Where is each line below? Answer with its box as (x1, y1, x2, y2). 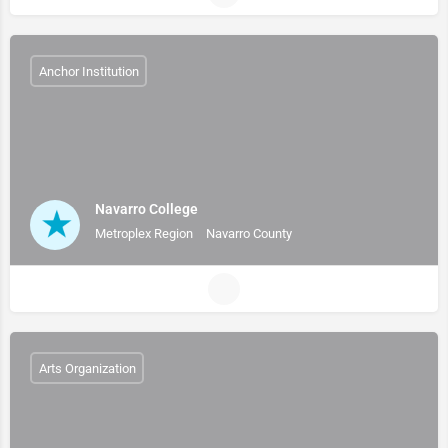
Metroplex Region (95, 225, 193, 241)
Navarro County (206, 225, 292, 241)
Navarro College (95, 200, 198, 217)
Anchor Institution (38, 63, 139, 79)
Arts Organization (38, 360, 136, 376)
